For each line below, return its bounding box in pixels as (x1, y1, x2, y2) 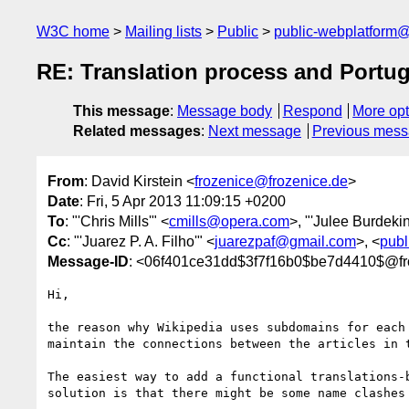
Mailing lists (125, 24, 202, 39)
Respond (282, 103, 342, 120)
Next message (208, 123, 301, 140)
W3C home (37, 24, 110, 39)
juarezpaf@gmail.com (215, 233, 356, 249)
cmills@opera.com (169, 213, 289, 229)
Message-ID (47, 253, 129, 269)
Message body (177, 103, 272, 120)
